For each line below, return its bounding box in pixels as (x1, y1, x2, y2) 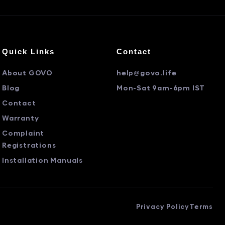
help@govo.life (117, 70, 177, 77)
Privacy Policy (136, 204, 189, 210)
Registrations (2, 142, 56, 150)
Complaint (2, 130, 45, 138)
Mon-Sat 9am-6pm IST (117, 85, 205, 92)
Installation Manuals (2, 157, 83, 165)
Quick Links (2, 47, 55, 56)
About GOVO (2, 70, 53, 77)
